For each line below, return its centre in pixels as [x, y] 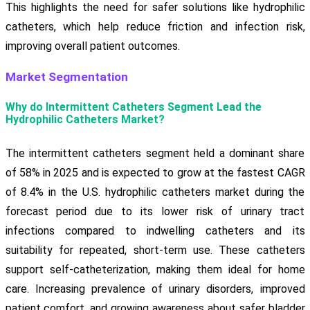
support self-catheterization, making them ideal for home [155, 270]
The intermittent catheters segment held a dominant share [155, 154]
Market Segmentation [66, 77]
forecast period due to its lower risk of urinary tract [155, 212]
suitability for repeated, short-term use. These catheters [155, 250]
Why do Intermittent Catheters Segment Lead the [133, 107]
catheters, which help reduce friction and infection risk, [155, 27]
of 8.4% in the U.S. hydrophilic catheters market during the [155, 192]
